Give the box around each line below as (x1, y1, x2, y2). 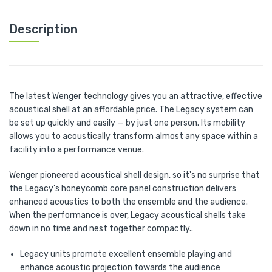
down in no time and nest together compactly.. (9, 223, 193, 234)
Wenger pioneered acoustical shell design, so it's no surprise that (9, 170, 260, 180)
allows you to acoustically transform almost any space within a (9, 131, 258, 141)
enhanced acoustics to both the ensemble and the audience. (9, 197, 248, 207)
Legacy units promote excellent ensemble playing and (20, 249, 232, 259)
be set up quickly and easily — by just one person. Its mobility (9, 118, 245, 128)
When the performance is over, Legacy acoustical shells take (9, 210, 246, 220)
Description (9, 22, 78, 36)
